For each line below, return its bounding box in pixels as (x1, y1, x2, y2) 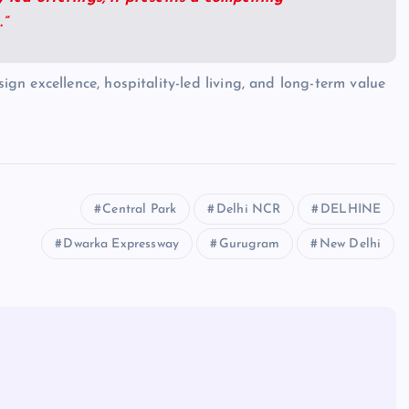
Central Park (102, 202, 177, 216)
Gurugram (218, 236, 280, 251)
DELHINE (320, 202, 382, 216)
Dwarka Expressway (63, 236, 180, 251)
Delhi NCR (215, 202, 281, 216)
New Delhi (319, 236, 382, 251)
